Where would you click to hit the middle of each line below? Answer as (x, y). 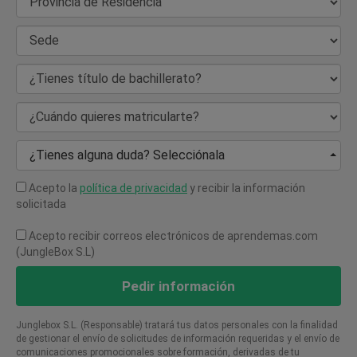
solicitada (41, 204)
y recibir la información (246, 188)
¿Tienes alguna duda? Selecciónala (127, 155)
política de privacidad (133, 188)
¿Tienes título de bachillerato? (113, 79)
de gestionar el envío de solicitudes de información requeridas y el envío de (178, 338)
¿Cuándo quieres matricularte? (112, 117)
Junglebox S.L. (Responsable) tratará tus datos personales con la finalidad (177, 325)
